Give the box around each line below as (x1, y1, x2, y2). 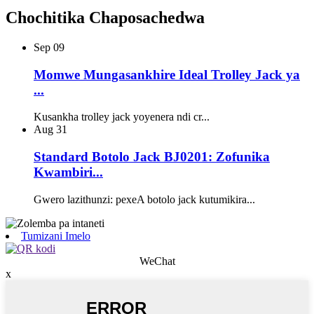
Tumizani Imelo (21, 229, 90, 242)
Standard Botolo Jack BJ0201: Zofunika (34, 149, 270, 165)
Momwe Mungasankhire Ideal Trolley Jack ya (34, 67, 300, 82)
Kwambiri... (34, 165, 103, 180)
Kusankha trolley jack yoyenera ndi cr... (34, 111, 210, 123)
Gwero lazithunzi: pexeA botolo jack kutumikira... (34, 193, 255, 205)
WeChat (139, 254, 175, 267)
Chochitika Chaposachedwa (6, 8, 205, 27)
